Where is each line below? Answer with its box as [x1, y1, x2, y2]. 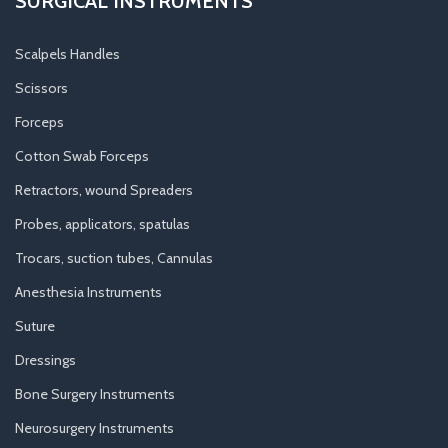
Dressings [15, 350, 76, 369]
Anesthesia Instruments [15, 282, 162, 301]
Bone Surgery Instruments [15, 384, 175, 403]
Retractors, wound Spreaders [15, 180, 193, 199]
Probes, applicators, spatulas [15, 214, 190, 233]
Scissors [15, 78, 68, 97]
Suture [15, 316, 55, 335]
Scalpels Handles [15, 44, 120, 63]
